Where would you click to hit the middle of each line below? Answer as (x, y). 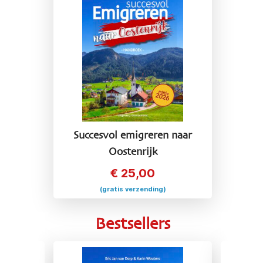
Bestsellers (133, 224)
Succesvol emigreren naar (133, 136)
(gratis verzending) (133, 189)
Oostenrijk (133, 152)
